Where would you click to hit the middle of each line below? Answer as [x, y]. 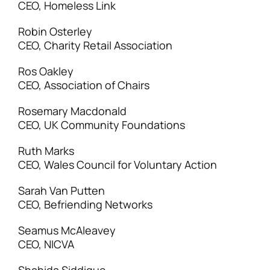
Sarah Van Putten [61, 190]
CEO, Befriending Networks [85, 204]
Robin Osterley [55, 31]
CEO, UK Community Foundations [102, 125]
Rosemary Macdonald [72, 111]
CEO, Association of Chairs [84, 85]
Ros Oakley [46, 71]
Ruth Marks [46, 151]
